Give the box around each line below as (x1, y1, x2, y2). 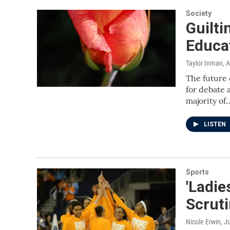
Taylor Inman (186, 59, 223, 67)
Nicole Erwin (186, 218, 221, 226)
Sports (186, 168, 209, 176)
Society (186, 9, 212, 17)
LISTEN (204, 121, 227, 128)
